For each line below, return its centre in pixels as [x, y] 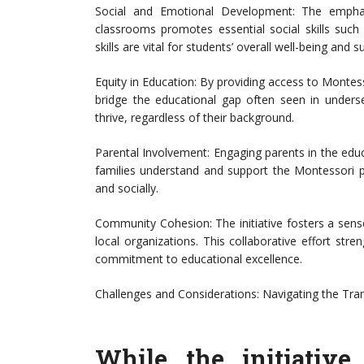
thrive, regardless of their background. [195, 118]
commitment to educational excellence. [199, 259]
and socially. [127, 188]
